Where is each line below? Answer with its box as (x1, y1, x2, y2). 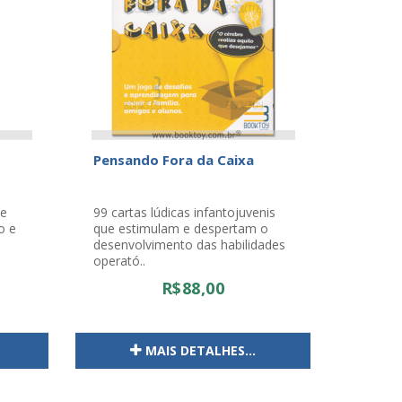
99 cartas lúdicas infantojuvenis (92, 204, 275, 221)
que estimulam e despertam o (92, 220, 268, 237)
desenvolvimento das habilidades (92, 236, 285, 253)
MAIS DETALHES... (144, 342, 256, 359)
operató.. (92, 252, 145, 269)
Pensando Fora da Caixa (92, 151, 254, 169)
